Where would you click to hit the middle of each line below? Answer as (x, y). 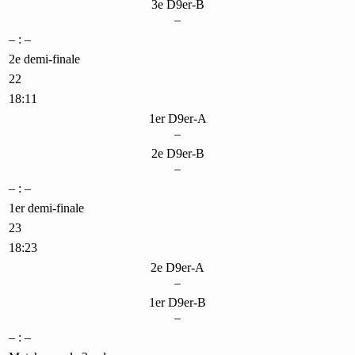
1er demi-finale (46, 208)
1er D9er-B (177, 302)
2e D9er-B (177, 153)
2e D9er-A (177, 267)
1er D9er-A (177, 118)
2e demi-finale (44, 59)
